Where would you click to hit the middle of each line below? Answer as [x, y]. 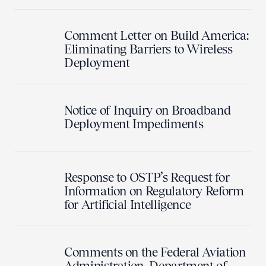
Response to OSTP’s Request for [147, 177]
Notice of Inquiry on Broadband [148, 110]
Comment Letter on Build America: [156, 35]
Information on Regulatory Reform [154, 191]
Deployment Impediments [134, 124]
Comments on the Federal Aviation [155, 252]
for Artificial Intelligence [128, 205]
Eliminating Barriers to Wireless [148, 49]
